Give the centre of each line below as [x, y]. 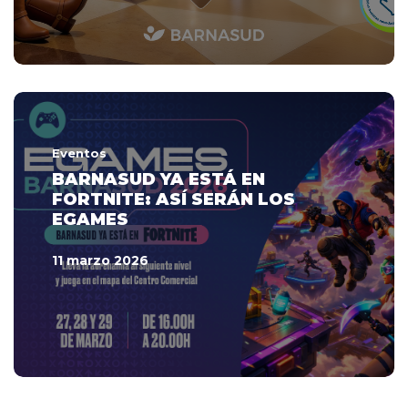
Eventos [79, 153]
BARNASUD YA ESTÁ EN [158, 180]
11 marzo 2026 [100, 261]
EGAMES [90, 220]
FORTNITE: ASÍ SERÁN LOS [173, 200]
